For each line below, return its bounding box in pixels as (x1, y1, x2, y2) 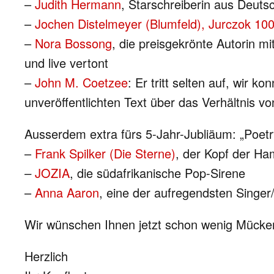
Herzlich (24, 247, 68, 265)
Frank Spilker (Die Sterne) (35, 144, 176, 162)
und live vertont (24, 54, 108, 72)
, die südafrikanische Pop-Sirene (70, 164, 245, 182)
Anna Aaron (35, 183, 99, 201)
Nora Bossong (35, 34, 112, 52)
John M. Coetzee (35, 73, 128, 91)
